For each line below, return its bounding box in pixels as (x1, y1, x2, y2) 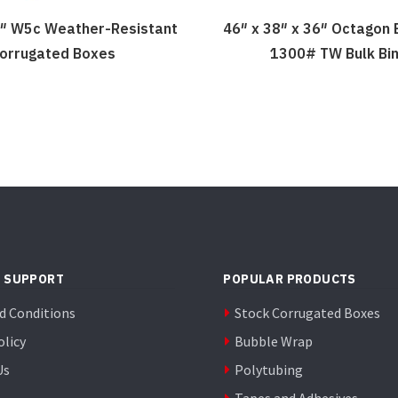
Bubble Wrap (235, 331, 314, 350)
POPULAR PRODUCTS (223, 270, 356, 287)
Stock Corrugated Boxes (235, 303, 381, 322)
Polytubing (235, 360, 304, 378)
